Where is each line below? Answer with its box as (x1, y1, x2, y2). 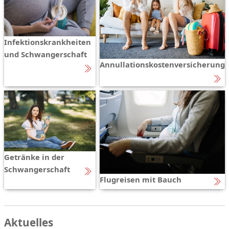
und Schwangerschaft (4, 49, 87, 59)
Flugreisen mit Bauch (100, 174, 181, 185)
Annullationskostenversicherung (100, 59, 225, 70)
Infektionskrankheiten (4, 37, 91, 47)
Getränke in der (4, 152, 64, 163)
